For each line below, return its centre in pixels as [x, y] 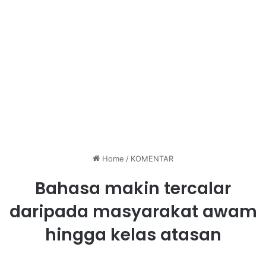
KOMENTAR [152, 159]
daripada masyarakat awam [133, 212]
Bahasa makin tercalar [133, 189]
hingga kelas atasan [133, 235]
